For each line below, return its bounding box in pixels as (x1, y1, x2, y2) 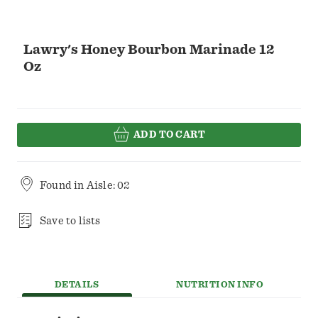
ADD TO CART (133, 129, 206, 140)
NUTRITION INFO (176, 280, 264, 290)
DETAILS (54, 280, 99, 290)
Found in (40, 180, 87, 192)
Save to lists (40, 215, 101, 227)
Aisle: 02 (86, 180, 131, 192)
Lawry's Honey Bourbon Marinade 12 (23, 43, 275, 57)
